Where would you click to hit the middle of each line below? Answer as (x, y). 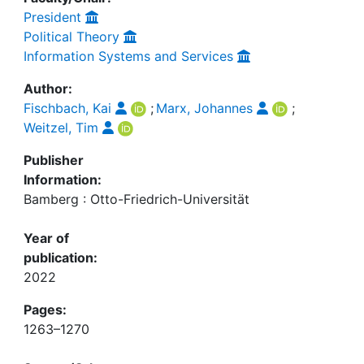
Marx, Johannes (204, 108)
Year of (46, 238)
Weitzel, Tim (61, 128)
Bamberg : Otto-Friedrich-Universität (136, 199)
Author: (48, 89)
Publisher (54, 160)
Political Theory (71, 37)
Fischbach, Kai (67, 108)
